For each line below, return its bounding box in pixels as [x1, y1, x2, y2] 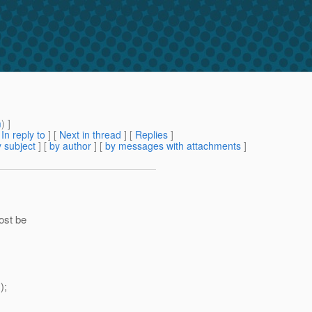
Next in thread [59, 127, 121, 142]
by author [49, 139, 91, 153]
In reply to [1, 127, 45, 142]
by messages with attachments [105, 139, 241, 153]
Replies [135, 127, 168, 142]
